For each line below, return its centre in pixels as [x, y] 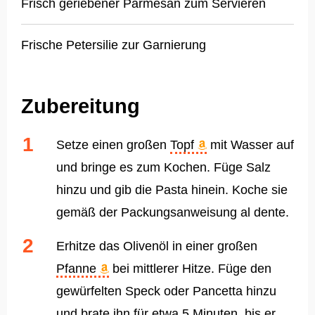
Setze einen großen [113, 145]
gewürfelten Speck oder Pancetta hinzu [166, 291]
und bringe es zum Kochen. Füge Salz [163, 168]
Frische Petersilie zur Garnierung [114, 45]
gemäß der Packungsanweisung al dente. [173, 213]
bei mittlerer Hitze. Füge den [190, 269]
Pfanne [78, 269]
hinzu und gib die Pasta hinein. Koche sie [172, 190]
